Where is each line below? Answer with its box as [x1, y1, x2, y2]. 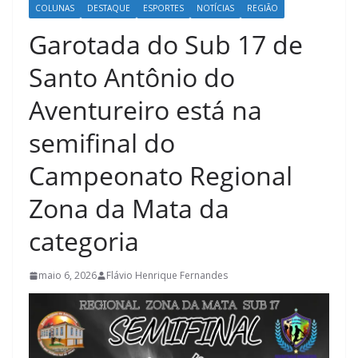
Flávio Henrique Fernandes [106, 268, 228, 283]
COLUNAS [35, 2, 74, 14]
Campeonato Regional [29, 158, 292, 193]
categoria [29, 224, 139, 259]
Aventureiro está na [29, 93, 262, 128]
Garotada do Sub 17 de [29, 27, 303, 62]
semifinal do [29, 125, 175, 161]
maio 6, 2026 [38, 268, 97, 283]
